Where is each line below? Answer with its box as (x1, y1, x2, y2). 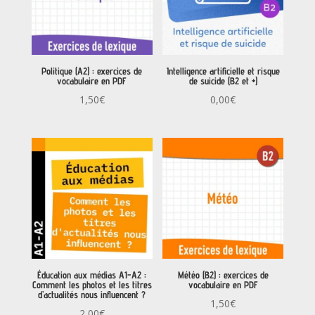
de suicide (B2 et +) (188, 75, 257, 87)
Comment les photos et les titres (32, 279, 152, 291)
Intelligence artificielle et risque (166, 65, 280, 77)
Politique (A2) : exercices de (41, 65, 143, 77)
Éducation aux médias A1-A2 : (37, 269, 147, 281)
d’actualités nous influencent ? (38, 289, 146, 301)
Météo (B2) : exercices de (177, 269, 269, 281)
